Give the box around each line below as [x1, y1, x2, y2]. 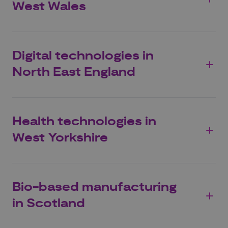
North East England [12, 65, 135, 80]
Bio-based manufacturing [12, 180, 177, 195]
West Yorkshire [12, 130, 108, 146]
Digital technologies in [12, 48, 154, 64]
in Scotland [12, 196, 85, 212]
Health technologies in [12, 114, 156, 130]
